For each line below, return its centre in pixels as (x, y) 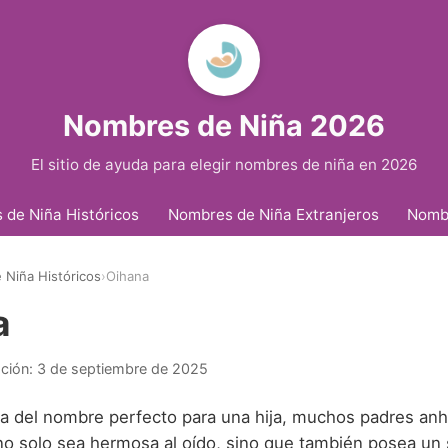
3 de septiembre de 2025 (122, 368)
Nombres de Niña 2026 (224, 125)
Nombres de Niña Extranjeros (273, 214)
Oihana (127, 276)
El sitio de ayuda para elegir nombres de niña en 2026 (224, 164)
